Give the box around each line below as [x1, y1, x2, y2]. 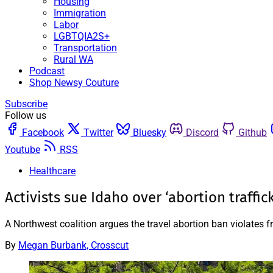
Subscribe [5, 98, 48, 110]
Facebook [22, 127, 64, 138]
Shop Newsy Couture [29, 77, 119, 88]
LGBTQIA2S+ [54, 30, 110, 42]
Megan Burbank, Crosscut [18, 239, 129, 251]
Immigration [54, 7, 106, 19]
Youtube [5, 144, 40, 155]
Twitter [83, 127, 113, 138]
